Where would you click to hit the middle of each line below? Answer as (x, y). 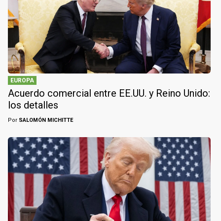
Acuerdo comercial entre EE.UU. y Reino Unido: (109, 93)
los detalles (33, 105)
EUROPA (22, 80)
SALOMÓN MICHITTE (45, 120)
